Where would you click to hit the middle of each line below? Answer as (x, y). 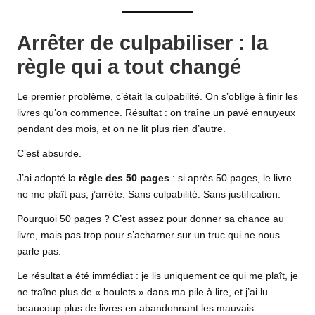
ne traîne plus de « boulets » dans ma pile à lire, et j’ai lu (142, 292)
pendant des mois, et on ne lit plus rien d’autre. (121, 129)
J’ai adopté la (48, 178)
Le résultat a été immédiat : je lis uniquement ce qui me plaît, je (157, 276)
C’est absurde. (49, 153)
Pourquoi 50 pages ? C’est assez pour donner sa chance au (150, 219)
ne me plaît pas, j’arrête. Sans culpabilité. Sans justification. (149, 194)
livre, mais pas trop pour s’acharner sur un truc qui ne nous (148, 235)
